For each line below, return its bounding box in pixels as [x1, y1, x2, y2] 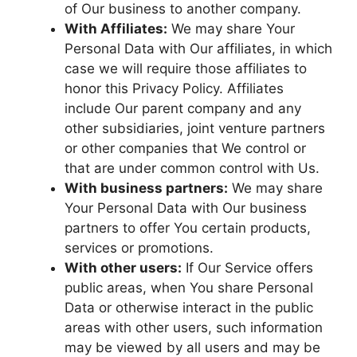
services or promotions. [65, 239, 214, 256]
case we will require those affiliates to [65, 60, 307, 76]
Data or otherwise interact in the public [65, 299, 313, 316]
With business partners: [65, 179, 228, 196]
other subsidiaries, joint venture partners [65, 120, 325, 136]
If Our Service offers [182, 259, 313, 276]
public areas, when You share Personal [65, 279, 313, 296]
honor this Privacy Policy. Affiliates [65, 80, 284, 96]
